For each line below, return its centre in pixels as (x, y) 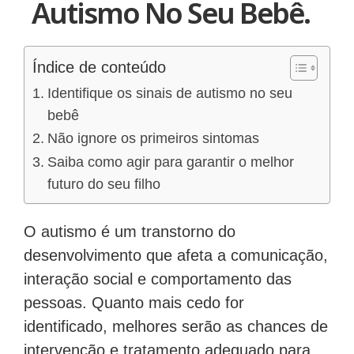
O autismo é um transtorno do (130, 232)
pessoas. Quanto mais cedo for (134, 303)
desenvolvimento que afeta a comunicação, (176, 256)
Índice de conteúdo (99, 68)
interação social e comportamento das (158, 279)
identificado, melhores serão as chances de (176, 327)
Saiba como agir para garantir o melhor (170, 162)
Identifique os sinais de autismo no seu (169, 94)
